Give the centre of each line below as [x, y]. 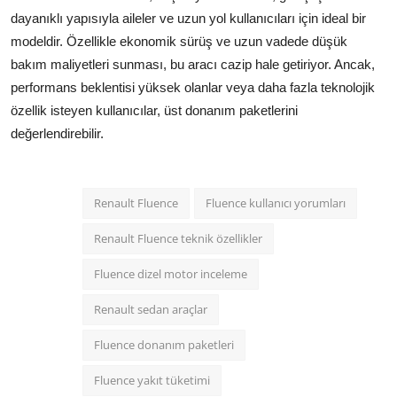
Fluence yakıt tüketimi [152, 380]
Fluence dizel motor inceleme [171, 273]
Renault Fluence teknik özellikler [178, 238]
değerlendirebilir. [57, 133]
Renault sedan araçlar [151, 309]
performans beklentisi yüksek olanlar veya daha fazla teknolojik [193, 87]
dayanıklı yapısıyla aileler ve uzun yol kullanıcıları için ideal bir [188, 18]
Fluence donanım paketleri [164, 344]
